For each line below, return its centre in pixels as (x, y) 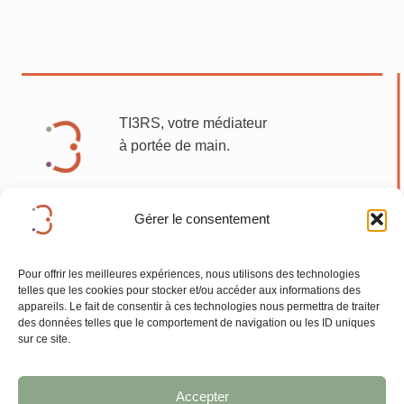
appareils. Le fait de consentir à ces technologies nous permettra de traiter (199, 307)
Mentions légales (202, 255)
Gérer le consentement (202, 219)
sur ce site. (46, 339)
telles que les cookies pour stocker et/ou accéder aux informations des (189, 290)
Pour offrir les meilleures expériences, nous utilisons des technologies (189, 274)
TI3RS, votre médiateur (193, 124)
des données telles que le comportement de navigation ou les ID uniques (197, 323)
